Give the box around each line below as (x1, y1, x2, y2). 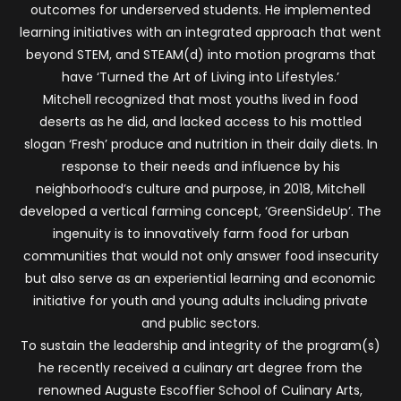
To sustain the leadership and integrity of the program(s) (21, 336, 380, 354)
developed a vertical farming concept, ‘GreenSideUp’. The (20, 201, 381, 220)
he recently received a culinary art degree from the (38, 358, 363, 377)
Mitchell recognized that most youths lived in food (43, 90, 358, 108)
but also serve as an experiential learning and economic (25, 269, 376, 287)
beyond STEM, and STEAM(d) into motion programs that (25, 45, 376, 64)
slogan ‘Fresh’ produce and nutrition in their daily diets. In (23, 134, 378, 153)
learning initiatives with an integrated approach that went (20, 22, 381, 41)
